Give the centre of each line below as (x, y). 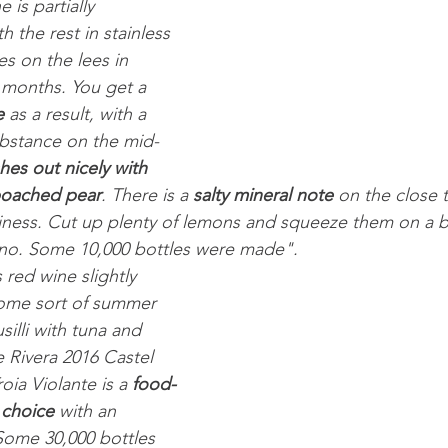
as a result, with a (77, 114)
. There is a (147, 195)
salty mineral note (263, 195)
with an (87, 411)
